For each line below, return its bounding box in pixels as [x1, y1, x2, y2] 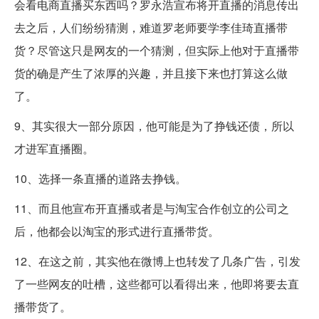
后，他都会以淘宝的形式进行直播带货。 [14, 223, 219, 240]
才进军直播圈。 [14, 140, 94, 157]
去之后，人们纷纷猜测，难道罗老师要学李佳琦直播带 [14, 19, 288, 36]
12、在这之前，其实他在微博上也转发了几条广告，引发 [14, 253, 300, 270]
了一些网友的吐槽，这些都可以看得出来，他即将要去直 [14, 276, 299, 293]
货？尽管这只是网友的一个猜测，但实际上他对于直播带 [14, 42, 299, 59]
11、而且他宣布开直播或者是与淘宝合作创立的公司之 [14, 200, 289, 217]
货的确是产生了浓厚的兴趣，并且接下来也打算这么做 [14, 65, 288, 82]
